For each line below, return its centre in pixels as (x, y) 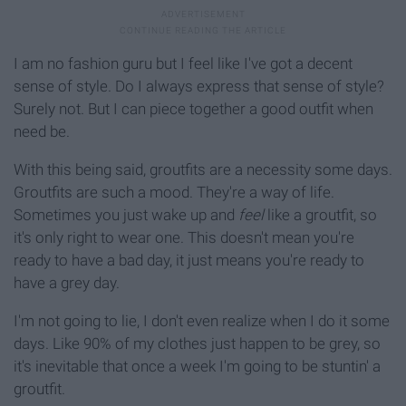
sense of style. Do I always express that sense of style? (199, 87)
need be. (42, 132)
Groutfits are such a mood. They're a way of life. (174, 193)
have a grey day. (67, 283)
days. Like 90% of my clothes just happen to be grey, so (197, 344)
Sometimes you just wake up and (124, 215)
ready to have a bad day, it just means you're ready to (189, 261)
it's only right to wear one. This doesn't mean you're (184, 238)
